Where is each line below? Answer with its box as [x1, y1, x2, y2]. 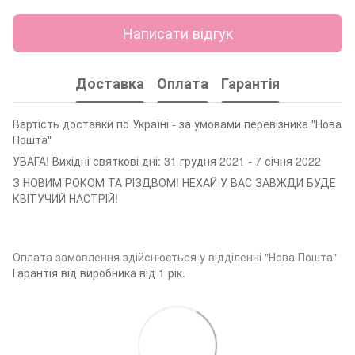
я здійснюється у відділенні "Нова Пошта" [113, 248, 337, 265]
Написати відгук [122, 22, 233, 44]
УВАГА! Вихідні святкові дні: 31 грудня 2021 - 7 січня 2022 [13, 152, 324, 169]
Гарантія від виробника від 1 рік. [13, 264, 185, 281]
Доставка [75, 73, 144, 94]
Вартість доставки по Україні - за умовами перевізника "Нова [13, 115, 342, 132]
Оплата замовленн [13, 248, 113, 265]
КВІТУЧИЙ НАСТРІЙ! [13, 189, 118, 206]
